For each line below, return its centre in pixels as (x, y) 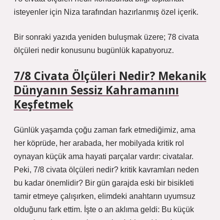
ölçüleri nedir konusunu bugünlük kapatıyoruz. (94, 50)
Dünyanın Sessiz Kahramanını (96, 90)
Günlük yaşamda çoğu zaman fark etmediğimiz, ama (105, 130)
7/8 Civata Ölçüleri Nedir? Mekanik (110, 76)
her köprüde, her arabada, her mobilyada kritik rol (99, 143)
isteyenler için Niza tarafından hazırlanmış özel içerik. (106, 12)
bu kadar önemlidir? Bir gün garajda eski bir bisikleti (104, 183)
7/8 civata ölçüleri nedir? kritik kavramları (104, 170)
